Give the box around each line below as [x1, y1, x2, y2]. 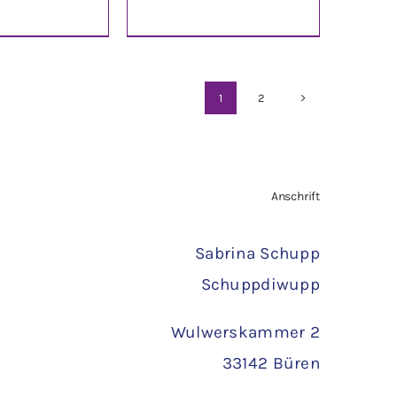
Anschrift [270, 188, 321, 204]
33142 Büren [222, 353, 321, 373]
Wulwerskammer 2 [170, 322, 321, 342]
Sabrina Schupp [195, 243, 321, 263]
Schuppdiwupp [200, 274, 321, 294]
